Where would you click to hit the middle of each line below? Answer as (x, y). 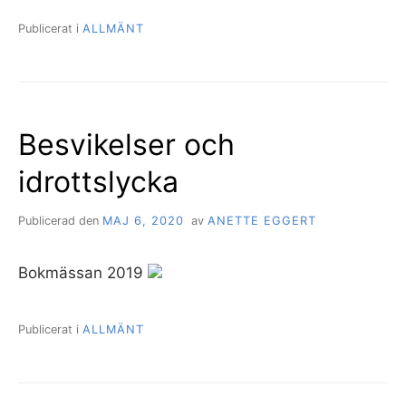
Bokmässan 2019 (83, 273)
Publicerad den (60, 221)
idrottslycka (98, 182)
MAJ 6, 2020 (143, 221)
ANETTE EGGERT (261, 221)
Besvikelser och (126, 145)
